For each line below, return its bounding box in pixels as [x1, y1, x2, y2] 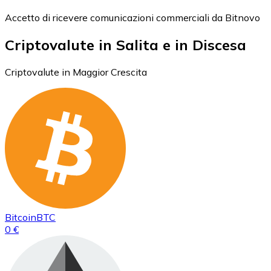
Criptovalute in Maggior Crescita [5, 65, 147, 78]
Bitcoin [5, 211, 36, 223]
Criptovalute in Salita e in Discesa [5, 36, 246, 54]
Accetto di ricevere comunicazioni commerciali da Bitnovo [5, 11, 260, 24]
